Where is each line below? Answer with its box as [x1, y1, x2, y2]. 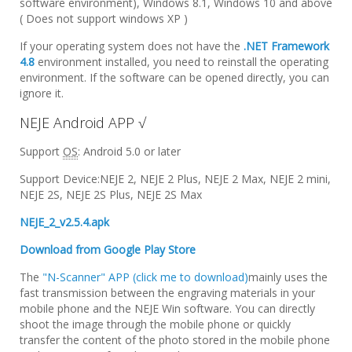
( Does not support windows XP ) [20, 11, 188, 27]
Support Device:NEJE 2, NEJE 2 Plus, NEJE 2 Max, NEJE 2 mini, [20, 171, 331, 187]
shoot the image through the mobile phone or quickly [20, 317, 291, 332]
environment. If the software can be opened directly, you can [20, 70, 329, 86]
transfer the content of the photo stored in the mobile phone [20, 332, 330, 348]
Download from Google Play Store [20, 242, 196, 258]
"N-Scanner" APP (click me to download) [42, 269, 248, 285]
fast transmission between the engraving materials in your [20, 285, 315, 301]
